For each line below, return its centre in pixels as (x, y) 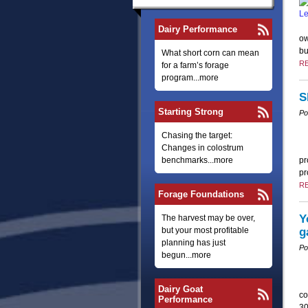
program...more (190, 78)
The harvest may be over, (208, 218)
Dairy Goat (180, 289)
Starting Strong (190, 112)
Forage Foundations (201, 194)
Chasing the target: (197, 135)
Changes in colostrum (202, 148)
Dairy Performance (197, 29)
